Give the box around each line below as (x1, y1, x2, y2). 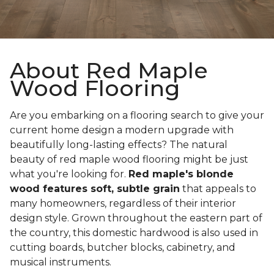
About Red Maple (10, 57, 208, 84)
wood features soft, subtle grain (10, 183, 180, 195)
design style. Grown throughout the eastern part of (10, 212, 262, 224)
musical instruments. (10, 256, 114, 268)
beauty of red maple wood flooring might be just (10, 154, 248, 166)
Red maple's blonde (128, 168, 234, 180)
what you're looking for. (10, 168, 128, 180)
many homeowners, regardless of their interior (10, 198, 236, 210)
